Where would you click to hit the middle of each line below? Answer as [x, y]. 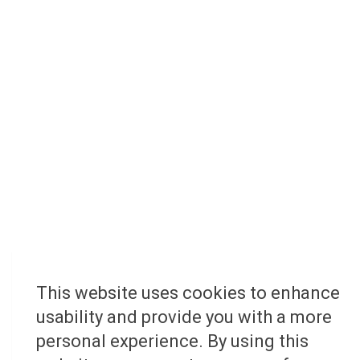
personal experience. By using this [172, 341]
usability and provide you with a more [184, 317]
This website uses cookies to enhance [188, 293]
